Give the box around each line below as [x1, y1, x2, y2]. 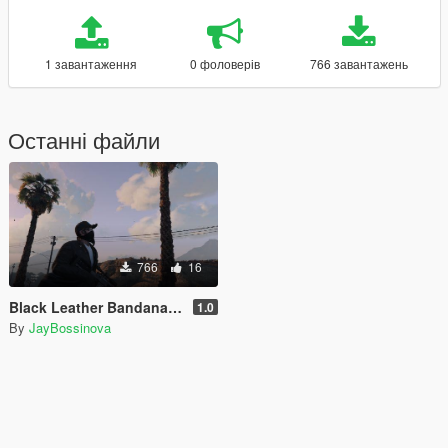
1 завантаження [45, 55, 138, 72]
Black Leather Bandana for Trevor [9, 297, 168, 317]
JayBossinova [29, 318, 111, 337]
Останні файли [8, 124, 160, 155]
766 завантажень [309, 55, 408, 72]
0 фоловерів [189, 55, 260, 72]
